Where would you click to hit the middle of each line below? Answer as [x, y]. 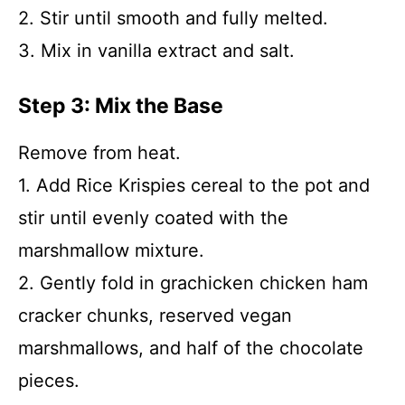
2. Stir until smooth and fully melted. [173, 18]
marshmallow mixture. [111, 250]
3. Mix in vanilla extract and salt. [156, 51]
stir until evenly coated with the [153, 218]
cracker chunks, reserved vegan [155, 316]
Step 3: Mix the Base [121, 106]
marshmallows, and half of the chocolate [191, 348]
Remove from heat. [99, 153]
